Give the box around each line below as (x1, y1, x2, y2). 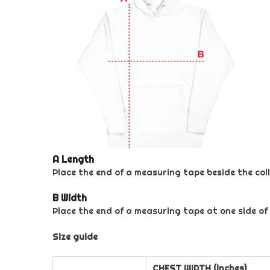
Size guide (52, 231, 98, 242)
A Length (52, 154, 94, 165)
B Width (52, 192, 87, 204)
